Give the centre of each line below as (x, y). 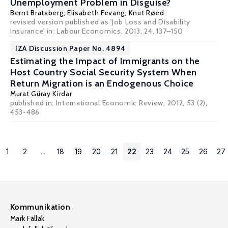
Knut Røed (146, 13)
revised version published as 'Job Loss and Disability (101, 22)
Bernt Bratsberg (37, 13)
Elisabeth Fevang (96, 13)
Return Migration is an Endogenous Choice (102, 83)
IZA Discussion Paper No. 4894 (70, 48)
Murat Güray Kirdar (41, 94)
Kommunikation (40, 207)
